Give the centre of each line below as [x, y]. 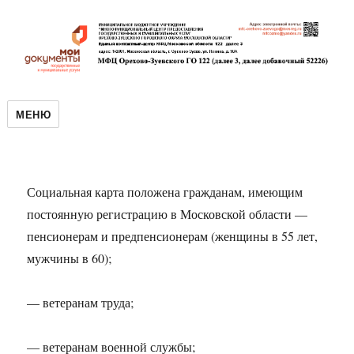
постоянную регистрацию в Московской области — [168, 214]
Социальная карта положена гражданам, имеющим [165, 192]
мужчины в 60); [70, 258]
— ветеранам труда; [81, 302]
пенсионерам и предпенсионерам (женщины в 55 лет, [173, 236]
